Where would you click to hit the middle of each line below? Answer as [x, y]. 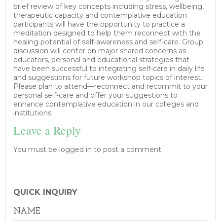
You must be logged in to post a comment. [88, 149]
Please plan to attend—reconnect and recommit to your [110, 86]
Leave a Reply [47, 130]
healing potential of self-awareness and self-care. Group [108, 42]
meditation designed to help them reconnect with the [107, 33]
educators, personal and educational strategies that [101, 60]
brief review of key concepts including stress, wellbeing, [109, 6]
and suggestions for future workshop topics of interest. [108, 77]
